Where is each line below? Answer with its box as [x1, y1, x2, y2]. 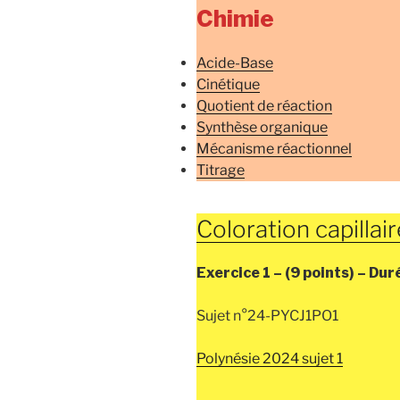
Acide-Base [196, 54, 273, 71]
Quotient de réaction [196, 96, 332, 114]
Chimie [196, 4, 274, 33]
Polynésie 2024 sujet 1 [196, 350, 343, 368]
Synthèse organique [196, 118, 328, 136]
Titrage [196, 161, 245, 179]
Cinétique [196, 75, 260, 93]
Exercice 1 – [196, 264, 285, 282]
